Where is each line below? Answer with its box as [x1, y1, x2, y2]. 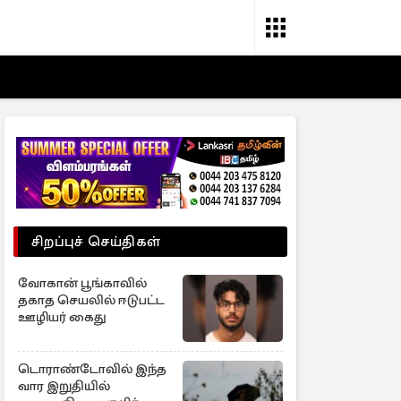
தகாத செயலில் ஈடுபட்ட [18, 292, 165, 308]
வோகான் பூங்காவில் [18, 275, 147, 291]
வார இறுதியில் [18, 378, 110, 394]
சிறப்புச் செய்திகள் [31, 233, 161, 251]
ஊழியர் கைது [18, 309, 107, 325]
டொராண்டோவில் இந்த [18, 361, 166, 377]
